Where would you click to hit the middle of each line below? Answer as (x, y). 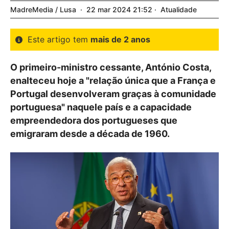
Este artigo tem (59, 39)
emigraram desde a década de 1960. (90, 134)
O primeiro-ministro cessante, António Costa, (111, 67)
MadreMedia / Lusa (43, 9)
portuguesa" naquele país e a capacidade (101, 107)
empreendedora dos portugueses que (94, 120)
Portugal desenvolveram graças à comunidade (113, 94)
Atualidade (179, 9)
